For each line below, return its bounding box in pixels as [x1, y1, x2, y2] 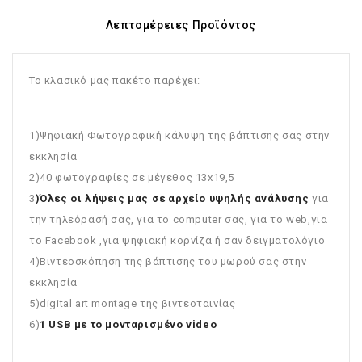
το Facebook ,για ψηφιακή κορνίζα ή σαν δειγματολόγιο [29, 234, 328, 247]
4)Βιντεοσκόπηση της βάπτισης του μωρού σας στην [29, 255, 307, 268]
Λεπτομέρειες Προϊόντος [105, 19, 257, 32]
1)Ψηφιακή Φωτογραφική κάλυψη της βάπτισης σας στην [29, 129, 330, 142]
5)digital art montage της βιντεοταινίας [29, 297, 236, 310]
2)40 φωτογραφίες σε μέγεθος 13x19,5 [29, 171, 235, 184]
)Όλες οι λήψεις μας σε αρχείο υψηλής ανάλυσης [35, 192, 309, 205]
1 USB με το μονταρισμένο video [40, 318, 220, 331]
